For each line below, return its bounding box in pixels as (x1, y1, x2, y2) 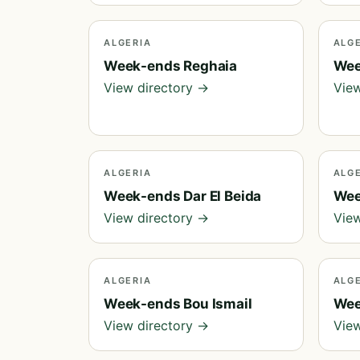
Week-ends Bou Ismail (104, 296, 252, 312)
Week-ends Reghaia (104, 58, 238, 74)
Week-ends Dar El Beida (104, 188, 262, 204)
